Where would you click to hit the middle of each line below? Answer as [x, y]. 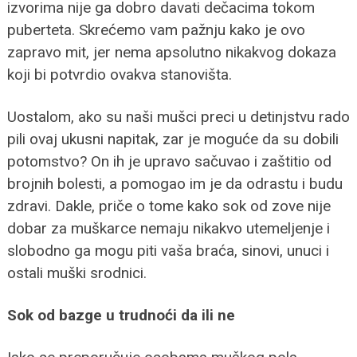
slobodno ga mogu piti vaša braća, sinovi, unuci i [168, 250]
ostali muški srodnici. [76, 273]
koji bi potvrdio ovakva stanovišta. [119, 74]
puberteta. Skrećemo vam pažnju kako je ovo [156, 29]
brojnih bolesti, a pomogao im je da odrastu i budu [175, 183]
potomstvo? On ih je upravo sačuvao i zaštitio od [169, 161]
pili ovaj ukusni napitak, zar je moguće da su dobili [173, 139]
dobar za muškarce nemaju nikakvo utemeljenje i [168, 228]
